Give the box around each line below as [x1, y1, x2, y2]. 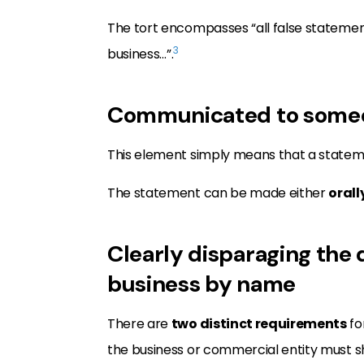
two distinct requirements [171, 314, 347, 333]
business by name [107, 268, 296, 299]
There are [107, 314, 171, 333]
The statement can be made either [107, 183, 329, 202]
